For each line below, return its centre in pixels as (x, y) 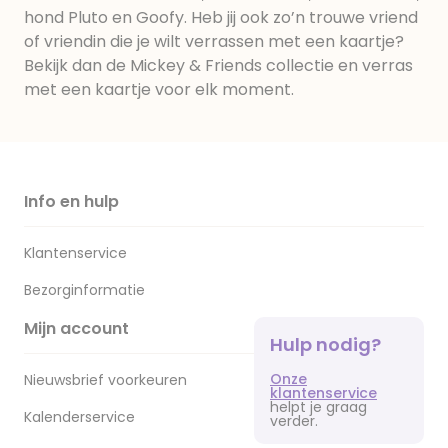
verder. (294, 420)
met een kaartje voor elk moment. (159, 89)
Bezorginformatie (84, 290)
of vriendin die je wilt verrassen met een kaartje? (214, 41)
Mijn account (76, 328)
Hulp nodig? (325, 344)
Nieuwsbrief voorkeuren (105, 380)
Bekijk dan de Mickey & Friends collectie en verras (218, 65)
